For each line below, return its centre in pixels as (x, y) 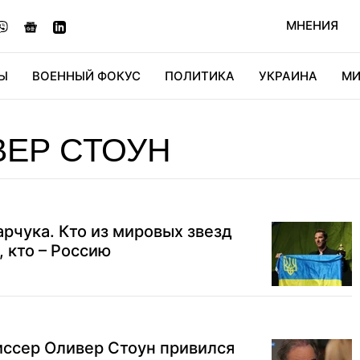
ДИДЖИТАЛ (121, 122)
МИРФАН (267, 122)
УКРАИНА (288, 76)
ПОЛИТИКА (200, 76)
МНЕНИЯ (312, 25)
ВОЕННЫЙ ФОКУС (86, 76)
